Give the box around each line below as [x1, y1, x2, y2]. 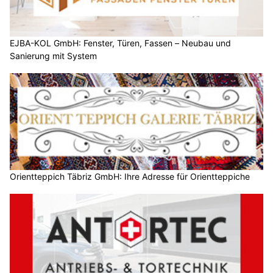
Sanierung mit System [10, 50, 97, 61]
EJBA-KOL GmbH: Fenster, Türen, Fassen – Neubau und [10, 37, 231, 48]
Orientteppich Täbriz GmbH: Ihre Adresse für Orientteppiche [10, 171, 250, 182]
